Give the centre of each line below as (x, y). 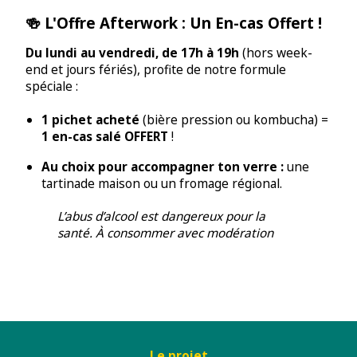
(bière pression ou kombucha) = (234, 120)
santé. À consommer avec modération (165, 233)
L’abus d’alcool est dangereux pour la (161, 216)
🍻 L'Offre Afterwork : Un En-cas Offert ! (174, 22)
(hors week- (276, 53)
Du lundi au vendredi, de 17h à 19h (132, 53)
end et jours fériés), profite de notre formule (156, 70)
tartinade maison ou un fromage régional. (162, 183)
